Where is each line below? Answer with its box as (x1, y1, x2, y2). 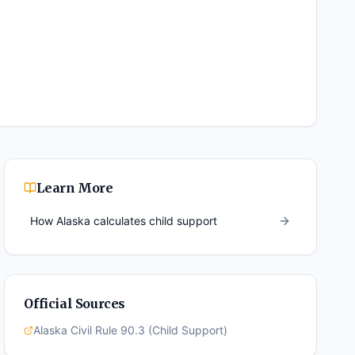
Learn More (36, 180, 113, 196)
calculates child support (90, 214, 218, 227)
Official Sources (24, 296, 125, 311)
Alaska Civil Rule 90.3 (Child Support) (33, 323, 228, 337)
